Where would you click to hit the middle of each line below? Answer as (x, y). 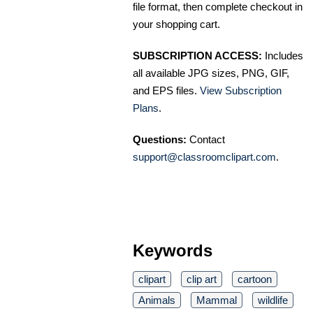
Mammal (217, 300)
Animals (157, 300)
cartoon (255, 279)
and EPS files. (166, 90)
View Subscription (241, 90)
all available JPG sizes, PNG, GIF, (211, 73)
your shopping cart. (176, 24)
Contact (206, 139)
